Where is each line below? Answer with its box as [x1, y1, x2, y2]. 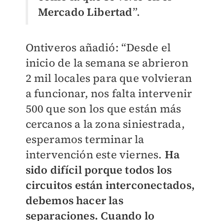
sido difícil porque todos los [25, 162, 172, 177]
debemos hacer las [25, 192, 123, 208]
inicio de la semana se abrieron [25, 55, 188, 70]
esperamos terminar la [25, 131, 145, 147]
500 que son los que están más [25, 101, 182, 116]
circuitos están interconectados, [25, 177, 195, 192]
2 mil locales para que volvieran [25, 70, 192, 85]
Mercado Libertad [37, 4, 133, 19]
